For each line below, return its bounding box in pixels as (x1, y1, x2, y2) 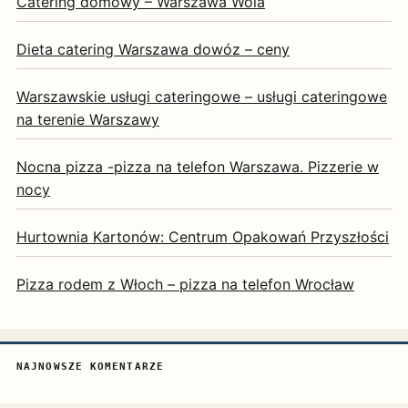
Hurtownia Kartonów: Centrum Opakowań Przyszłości (16, 227, 389, 246)
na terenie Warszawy (16, 109, 159, 128)
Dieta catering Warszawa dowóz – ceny (16, 39, 290, 58)
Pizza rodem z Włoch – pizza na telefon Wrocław (16, 274, 354, 293)
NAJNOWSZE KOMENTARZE (16, 360, 164, 372)
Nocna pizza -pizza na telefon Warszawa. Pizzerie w (16, 157, 379, 176)
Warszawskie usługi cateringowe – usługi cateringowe (16, 87, 387, 106)
